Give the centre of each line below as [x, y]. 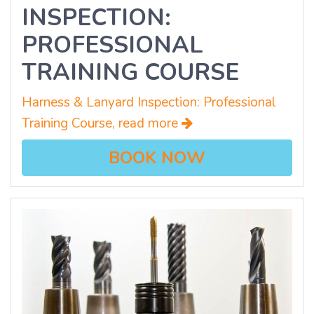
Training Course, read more [102, 124]
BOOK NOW [157, 158]
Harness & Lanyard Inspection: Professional [149, 103]
